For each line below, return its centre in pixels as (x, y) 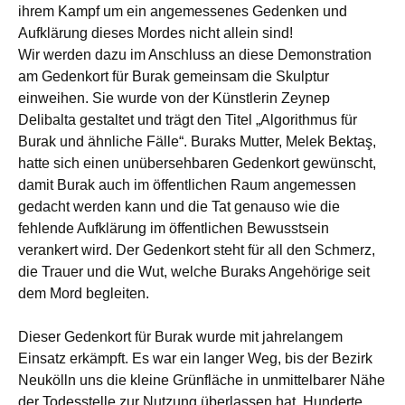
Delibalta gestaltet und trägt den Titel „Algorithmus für (188, 120)
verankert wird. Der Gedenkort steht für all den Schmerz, (197, 250)
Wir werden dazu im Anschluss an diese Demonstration (195, 55)
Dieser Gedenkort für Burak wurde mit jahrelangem (180, 337)
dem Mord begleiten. (84, 293)
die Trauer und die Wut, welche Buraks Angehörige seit (194, 272)
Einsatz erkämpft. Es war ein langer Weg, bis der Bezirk (195, 358)
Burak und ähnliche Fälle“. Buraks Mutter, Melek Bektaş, (197, 141)
